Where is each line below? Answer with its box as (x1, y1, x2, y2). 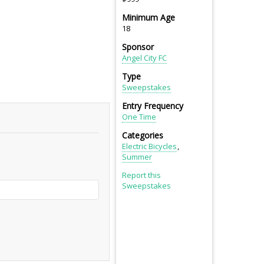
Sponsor (122, 41, 154, 53)
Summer (122, 151, 152, 163)
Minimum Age (122, 12, 175, 24)
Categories (122, 130, 163, 141)
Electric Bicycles (122, 141, 177, 152)
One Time (122, 111, 156, 123)
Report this (122, 170, 161, 181)
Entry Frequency (122, 100, 183, 112)
